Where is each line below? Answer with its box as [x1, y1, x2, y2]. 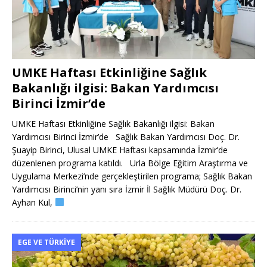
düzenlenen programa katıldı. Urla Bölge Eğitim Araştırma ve [12, 157, 248, 169]
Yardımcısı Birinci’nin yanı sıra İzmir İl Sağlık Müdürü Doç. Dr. [12, 184, 241, 195]
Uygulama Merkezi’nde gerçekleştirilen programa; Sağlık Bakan [12, 170, 252, 182]
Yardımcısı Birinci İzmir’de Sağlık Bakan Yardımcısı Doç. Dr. [12, 131, 240, 143]
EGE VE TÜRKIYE [18, 237, 75, 248]
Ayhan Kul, [12, 197, 55, 209]
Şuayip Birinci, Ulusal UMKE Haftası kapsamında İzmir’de [12, 144, 228, 156]
